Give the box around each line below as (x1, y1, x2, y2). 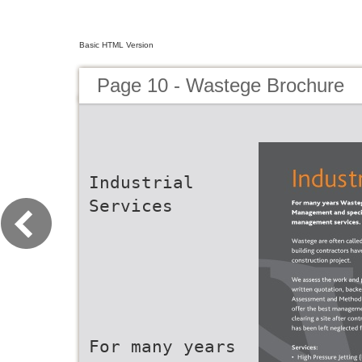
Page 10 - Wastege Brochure (97, 74, 344, 96)
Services (89, 196, 173, 216)
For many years (89, 336, 236, 356)
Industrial (89, 172, 194, 192)
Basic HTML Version (79, 40, 154, 49)
